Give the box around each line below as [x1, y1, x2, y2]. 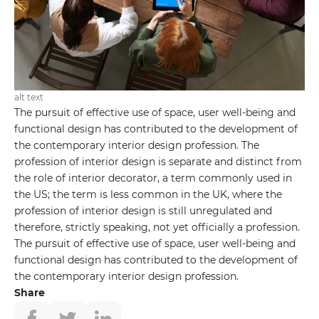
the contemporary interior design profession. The [14, 138, 259, 152]
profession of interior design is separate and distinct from [14, 155, 302, 168]
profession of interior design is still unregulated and [14, 204, 272, 217]
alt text [14, 91, 43, 103]
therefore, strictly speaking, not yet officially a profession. [14, 220, 300, 234]
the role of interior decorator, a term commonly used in [14, 171, 292, 184]
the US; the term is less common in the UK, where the [14, 187, 282, 201]
